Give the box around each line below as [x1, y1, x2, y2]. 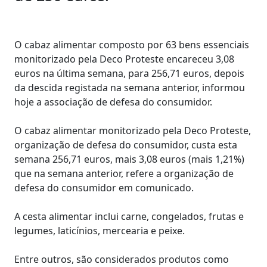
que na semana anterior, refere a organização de [14, 167, 234, 180]
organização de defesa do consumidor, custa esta [14, 138, 237, 151]
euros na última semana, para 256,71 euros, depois [14, 67, 244, 80]
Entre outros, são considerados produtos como [14, 253, 229, 266]
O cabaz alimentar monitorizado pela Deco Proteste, [14, 124, 251, 137]
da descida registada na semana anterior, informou [14, 81, 245, 94]
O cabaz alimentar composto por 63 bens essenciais [14, 38, 249, 51]
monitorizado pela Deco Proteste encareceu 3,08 [14, 52, 234, 66]
